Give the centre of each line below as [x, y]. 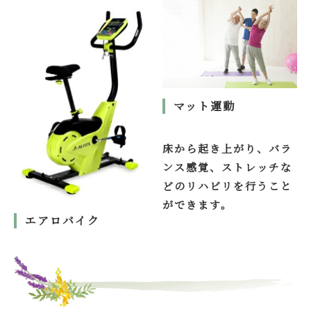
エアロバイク [62, 220]
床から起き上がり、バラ [227, 149]
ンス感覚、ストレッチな [227, 167]
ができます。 [197, 205]
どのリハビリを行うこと [227, 186]
